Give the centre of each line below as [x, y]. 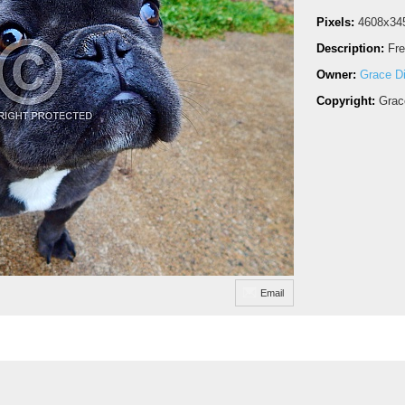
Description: [352, 48]
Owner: [338, 75]
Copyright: [348, 101]
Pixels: [337, 22]
